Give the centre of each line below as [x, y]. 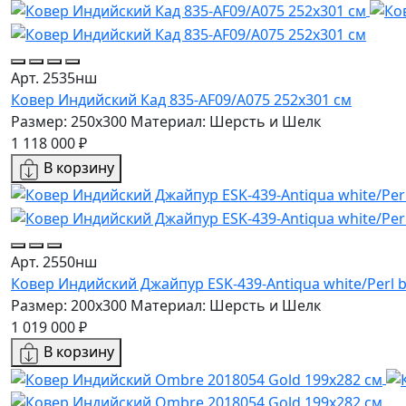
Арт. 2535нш [54, 77]
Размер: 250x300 [69, 121]
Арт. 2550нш [54, 262]
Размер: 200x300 [69, 306]
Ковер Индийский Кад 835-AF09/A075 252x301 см [181, 99]
